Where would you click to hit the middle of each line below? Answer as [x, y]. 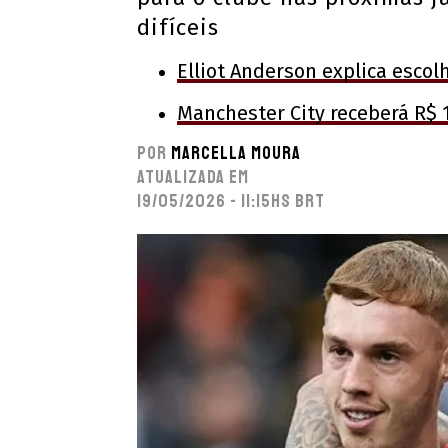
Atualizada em [193, 177]
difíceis [178, 27]
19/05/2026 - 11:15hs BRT [231, 201]
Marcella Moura [236, 153]
